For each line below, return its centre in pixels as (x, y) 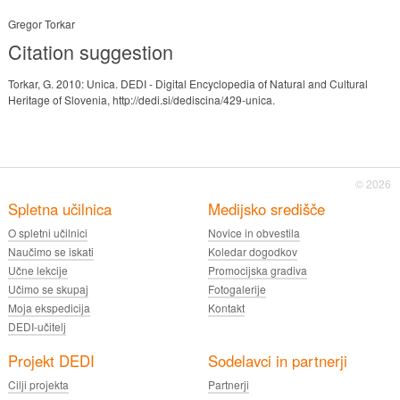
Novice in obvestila (254, 233)
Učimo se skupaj (48, 289)
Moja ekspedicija (49, 308)
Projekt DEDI (51, 360)
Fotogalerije (237, 289)
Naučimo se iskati (50, 252)
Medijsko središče (266, 208)
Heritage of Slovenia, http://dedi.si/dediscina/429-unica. (141, 99)
